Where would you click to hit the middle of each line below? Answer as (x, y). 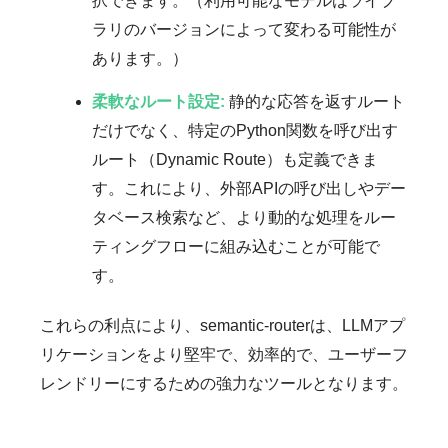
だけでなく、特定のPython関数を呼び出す (245, 130)
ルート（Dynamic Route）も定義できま (235, 159)
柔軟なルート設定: (158, 101)
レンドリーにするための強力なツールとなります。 (224, 383)
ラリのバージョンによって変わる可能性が (244, 29)
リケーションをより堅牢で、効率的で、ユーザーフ (224, 354)
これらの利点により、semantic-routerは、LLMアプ (222, 325)
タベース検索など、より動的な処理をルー (244, 217)
